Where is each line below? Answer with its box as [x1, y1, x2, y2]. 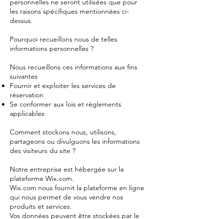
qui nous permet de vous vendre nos [10, 193, 123, 201]
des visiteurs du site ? [10, 146, 75, 155]
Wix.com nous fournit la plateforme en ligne [10, 183, 144, 192]
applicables [10, 109, 44, 118]
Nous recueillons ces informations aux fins [10, 63, 137, 71]
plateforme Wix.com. [10, 174, 76, 183]
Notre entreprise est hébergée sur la [10, 165, 124, 174]
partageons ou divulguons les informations [10, 137, 140, 146]
